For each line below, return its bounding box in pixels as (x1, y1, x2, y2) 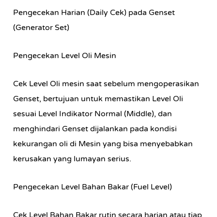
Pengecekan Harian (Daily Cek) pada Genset (13, 8, 175, 17)
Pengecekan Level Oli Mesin (13, 51, 116, 61)
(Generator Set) (13, 23, 69, 32)
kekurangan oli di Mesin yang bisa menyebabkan (13, 139, 193, 149)
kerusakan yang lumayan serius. (13, 154, 131, 164)
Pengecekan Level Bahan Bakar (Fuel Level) (13, 182, 172, 192)
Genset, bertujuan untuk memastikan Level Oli (13, 94, 183, 104)
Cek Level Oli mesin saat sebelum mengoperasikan (13, 79, 199, 89)
